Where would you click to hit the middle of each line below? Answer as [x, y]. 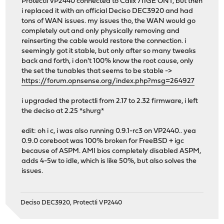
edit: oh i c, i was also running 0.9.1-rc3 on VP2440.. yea [109, 131]
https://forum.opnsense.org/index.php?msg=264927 [108, 81]
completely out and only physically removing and [101, 31]
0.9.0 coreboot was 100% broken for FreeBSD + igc [103, 141]
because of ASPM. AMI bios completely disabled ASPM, [111, 151]
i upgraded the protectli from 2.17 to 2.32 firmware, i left [110, 101]
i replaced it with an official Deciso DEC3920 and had [107, 11]
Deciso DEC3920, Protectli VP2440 [71, 202]
